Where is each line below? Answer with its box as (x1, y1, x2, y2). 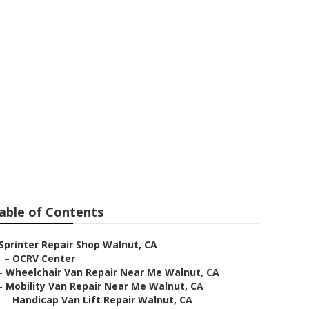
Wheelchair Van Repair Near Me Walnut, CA (6, 266, 219, 279)
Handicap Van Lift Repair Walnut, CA (12, 293, 192, 306)
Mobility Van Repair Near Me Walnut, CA (6, 279, 203, 292)
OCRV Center (12, 252, 75, 265)
